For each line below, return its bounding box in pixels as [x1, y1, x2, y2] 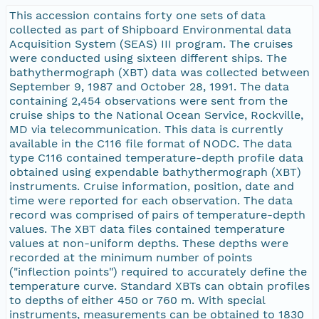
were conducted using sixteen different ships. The [9, 51, 287, 65]
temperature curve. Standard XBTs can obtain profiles [9, 278, 310, 293]
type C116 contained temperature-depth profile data [9, 150, 303, 164]
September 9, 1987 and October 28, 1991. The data [9, 79, 289, 93]
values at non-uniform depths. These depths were [9, 236, 288, 250]
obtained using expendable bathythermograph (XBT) [9, 164, 301, 179]
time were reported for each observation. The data [9, 193, 293, 207]
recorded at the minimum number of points [9, 250, 252, 264]
